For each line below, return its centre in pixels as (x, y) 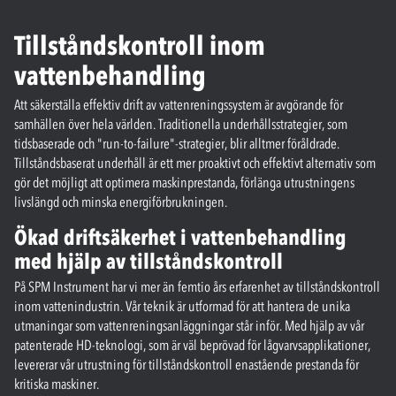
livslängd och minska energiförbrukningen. (121, 201)
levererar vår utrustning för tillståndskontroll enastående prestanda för (187, 364)
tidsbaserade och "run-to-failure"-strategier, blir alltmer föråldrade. (177, 143)
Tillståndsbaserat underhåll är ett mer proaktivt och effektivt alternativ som (195, 162)
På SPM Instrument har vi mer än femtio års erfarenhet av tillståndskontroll (197, 286)
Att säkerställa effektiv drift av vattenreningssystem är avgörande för (179, 104)
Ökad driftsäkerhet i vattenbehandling (180, 237)
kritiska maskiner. (57, 383)
